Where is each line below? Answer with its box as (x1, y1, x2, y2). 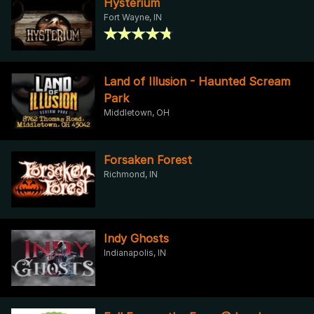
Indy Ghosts (104, 231, 169, 245)
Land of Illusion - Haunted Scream (104, 74, 290, 88)
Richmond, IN (104, 168, 158, 179)
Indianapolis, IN (104, 247, 166, 258)
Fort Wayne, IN (104, 11, 162, 22)
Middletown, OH (104, 107, 170, 118)
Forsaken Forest (104, 152, 192, 167)
